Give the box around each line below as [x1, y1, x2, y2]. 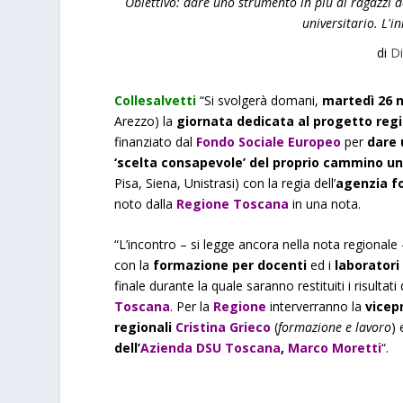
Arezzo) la [114, 112, 177, 130]
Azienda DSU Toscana [140, 338, 282, 356]
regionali [114, 318, 176, 336]
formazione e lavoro [278, 318, 392, 336]
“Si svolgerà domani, [200, 91, 323, 109]
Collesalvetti [114, 91, 201, 109]
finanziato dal [114, 132, 197, 150]
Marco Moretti [288, 338, 382, 356]
